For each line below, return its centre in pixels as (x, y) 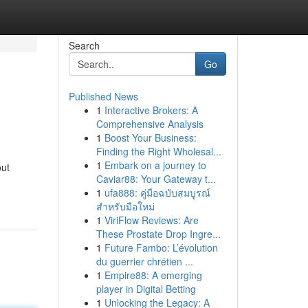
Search (84, 45)
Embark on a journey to (155, 165)
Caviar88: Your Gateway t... (156, 179)
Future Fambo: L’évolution (161, 247)
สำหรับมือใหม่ (125, 206)
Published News (103, 96)
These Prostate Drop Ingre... (158, 234)
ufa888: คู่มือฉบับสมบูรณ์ (157, 192)
